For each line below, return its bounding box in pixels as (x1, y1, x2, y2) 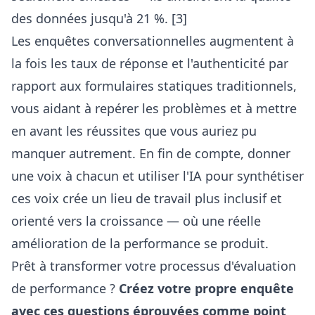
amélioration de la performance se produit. (11, 235, 269, 252)
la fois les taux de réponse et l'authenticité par (11, 55, 288, 72)
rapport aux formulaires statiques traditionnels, (11, 77, 297, 94)
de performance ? (11, 280, 119, 297)
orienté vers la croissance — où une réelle (11, 212, 261, 229)
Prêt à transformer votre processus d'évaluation (11, 257, 296, 274)
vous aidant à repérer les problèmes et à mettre (11, 100, 297, 117)
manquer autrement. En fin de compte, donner (11, 145, 290, 162)
